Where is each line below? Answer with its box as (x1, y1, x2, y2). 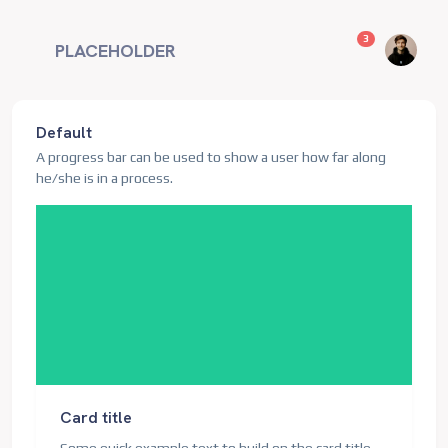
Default (36, 122, 92, 143)
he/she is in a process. (36, 170, 173, 186)
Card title (60, 407, 132, 428)
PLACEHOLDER (55, 38, 177, 62)
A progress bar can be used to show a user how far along (36, 149, 386, 165)
